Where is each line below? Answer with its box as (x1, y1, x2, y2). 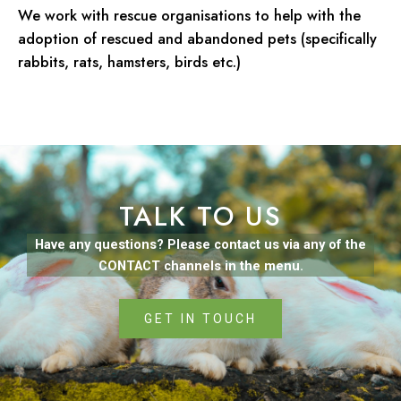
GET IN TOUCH (144, 311, 257, 327)
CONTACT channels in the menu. (98, 258, 303, 275)
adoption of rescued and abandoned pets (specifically (18, 28, 377, 50)
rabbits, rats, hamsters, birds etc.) (18, 51, 241, 73)
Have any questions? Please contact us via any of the (35, 236, 366, 253)
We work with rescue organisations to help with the (18, 4, 361, 27)
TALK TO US (119, 197, 282, 236)
